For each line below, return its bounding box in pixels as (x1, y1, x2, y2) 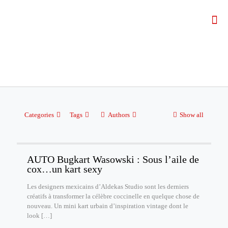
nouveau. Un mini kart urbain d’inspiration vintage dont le (27, 202, 188, 210)
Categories (24, 111, 54, 119)
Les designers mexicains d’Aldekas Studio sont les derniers (27, 183, 189, 190)
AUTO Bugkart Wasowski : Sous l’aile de (27, 154, 199, 165)
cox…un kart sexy (27, 163, 102, 175)
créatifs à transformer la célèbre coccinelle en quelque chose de (27, 192, 199, 200)
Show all (180, 111, 204, 119)
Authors (107, 111, 130, 119)
